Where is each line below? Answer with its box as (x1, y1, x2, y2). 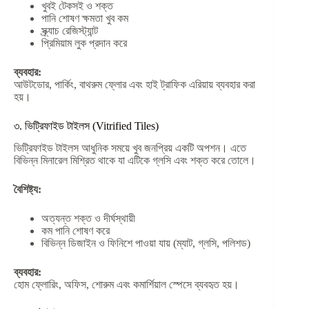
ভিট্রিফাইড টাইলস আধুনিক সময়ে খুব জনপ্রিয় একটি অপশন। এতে (14, 142, 246, 154)
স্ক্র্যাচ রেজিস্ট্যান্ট (41, 24, 98, 37)
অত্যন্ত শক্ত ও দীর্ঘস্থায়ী (41, 212, 135, 225)
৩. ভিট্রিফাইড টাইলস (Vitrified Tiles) (14, 119, 159, 132)
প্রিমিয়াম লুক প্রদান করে (41, 37, 127, 49)
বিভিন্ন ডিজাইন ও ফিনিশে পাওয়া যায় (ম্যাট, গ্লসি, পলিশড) (41, 237, 250, 250)
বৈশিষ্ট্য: (14, 183, 41, 196)
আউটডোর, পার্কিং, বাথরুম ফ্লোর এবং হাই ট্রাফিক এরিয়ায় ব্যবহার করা (14, 78, 255, 90)
